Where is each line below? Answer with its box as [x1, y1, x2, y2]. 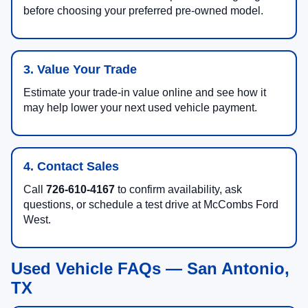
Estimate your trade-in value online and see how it [23, 87, 266, 99]
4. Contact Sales [23, 159, 119, 174]
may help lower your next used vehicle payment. [23, 102, 257, 114]
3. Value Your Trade [23, 63, 137, 77]
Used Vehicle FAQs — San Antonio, [11, 259, 289, 278]
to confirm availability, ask [115, 184, 242, 196]
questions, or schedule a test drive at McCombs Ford [23, 199, 278, 211]
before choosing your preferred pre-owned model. [23, 5, 263, 17]
